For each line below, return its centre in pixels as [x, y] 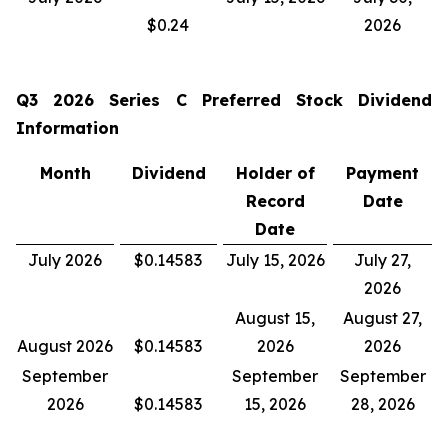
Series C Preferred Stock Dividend [263, 100]
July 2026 [65, 260]
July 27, [382, 260]
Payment [382, 173]
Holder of [275, 173]
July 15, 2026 [275, 260]
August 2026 [65, 346]
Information [67, 128]
